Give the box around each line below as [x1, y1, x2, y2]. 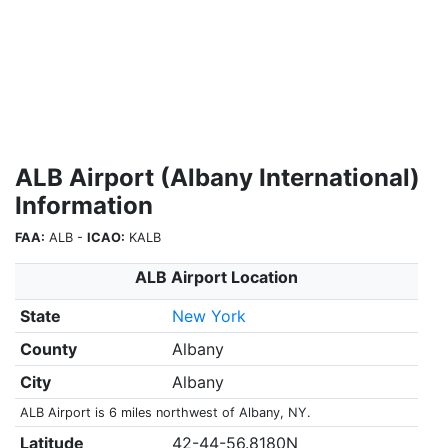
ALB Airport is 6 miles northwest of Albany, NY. [19, 405, 311, 420]
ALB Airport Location [135, 267, 298, 287]
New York [171, 306, 246, 326]
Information [15, 191, 153, 220]
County [19, 339, 77, 359]
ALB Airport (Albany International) [15, 163, 420, 192]
